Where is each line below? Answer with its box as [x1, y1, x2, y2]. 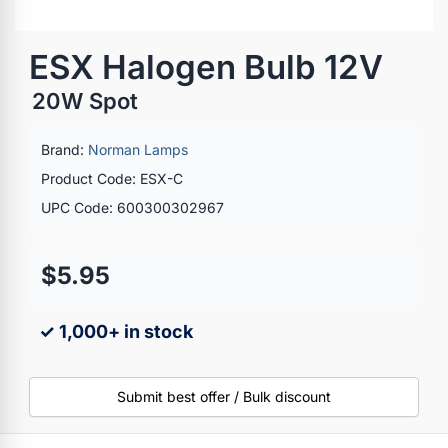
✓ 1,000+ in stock [39, 320, 193, 342]
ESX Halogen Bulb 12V [29, 46, 383, 87]
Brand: [41, 140, 88, 158]
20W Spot [32, 87, 138, 114]
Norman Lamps [88, 140, 188, 158]
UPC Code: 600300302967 [41, 198, 224, 216]
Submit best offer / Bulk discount [117, 387, 331, 405]
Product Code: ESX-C [41, 169, 183, 187]
